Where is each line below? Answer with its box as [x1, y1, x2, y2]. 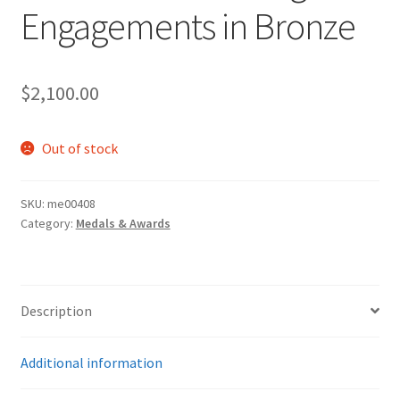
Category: [20, 215, 76, 231]
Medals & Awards [75, 215, 171, 231]
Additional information [20, 353, 162, 371]
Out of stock [42, 139, 119, 158]
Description [20, 301, 92, 320]
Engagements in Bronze [20, 3, 355, 50]
